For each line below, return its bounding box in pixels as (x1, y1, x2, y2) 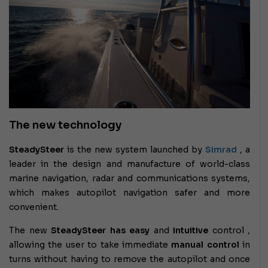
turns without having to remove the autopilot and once (9, 253, 250, 264)
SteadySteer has (51, 224, 129, 236)
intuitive (173, 224, 208, 236)
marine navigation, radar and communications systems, (9, 172, 250, 184)
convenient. (9, 201, 60, 212)
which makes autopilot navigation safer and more (9, 187, 250, 198)
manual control (171, 239, 239, 250)
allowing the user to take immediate (9, 239, 172, 250)
